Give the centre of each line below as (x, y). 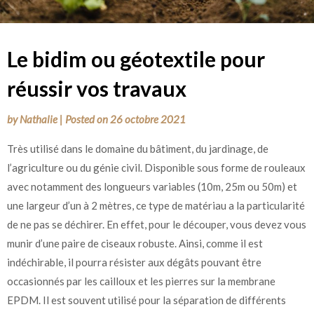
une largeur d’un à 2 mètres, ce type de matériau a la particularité (156, 205)
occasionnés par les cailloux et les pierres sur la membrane (141, 281)
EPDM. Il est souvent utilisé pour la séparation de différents (146, 300)
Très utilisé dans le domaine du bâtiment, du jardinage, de (138, 148)
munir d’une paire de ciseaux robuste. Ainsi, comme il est (135, 243)
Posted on (88, 119)
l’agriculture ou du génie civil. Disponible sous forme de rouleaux (156, 167)
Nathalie (39, 119)
